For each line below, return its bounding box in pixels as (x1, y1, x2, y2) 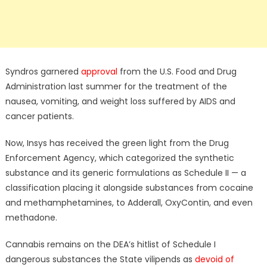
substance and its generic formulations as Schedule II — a (5, 167, 246, 179)
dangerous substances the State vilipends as (5, 253, 195, 266)
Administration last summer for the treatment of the (5, 80, 227, 93)
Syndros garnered (5, 66, 81, 78)
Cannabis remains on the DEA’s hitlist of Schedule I (5, 238, 216, 251)
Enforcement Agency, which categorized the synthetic (5, 152, 234, 164)
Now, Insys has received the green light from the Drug (5, 137, 229, 150)
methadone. (5, 212, 57, 224)
